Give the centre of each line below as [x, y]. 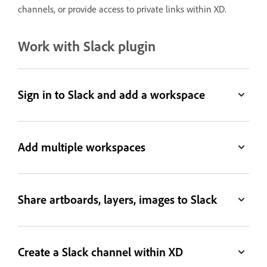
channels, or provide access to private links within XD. [122, 9]
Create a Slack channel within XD [101, 252]
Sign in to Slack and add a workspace [112, 95]
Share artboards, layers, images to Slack [118, 200]
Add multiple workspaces [82, 147]
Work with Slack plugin [87, 46]
